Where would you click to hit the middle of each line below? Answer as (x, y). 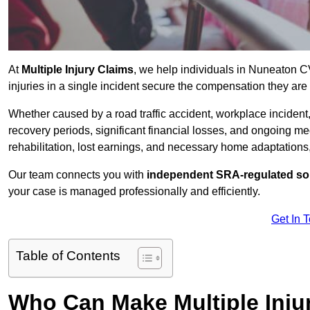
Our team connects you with (77, 175)
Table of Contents (68, 256)
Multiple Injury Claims (77, 70)
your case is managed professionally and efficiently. (134, 192)
